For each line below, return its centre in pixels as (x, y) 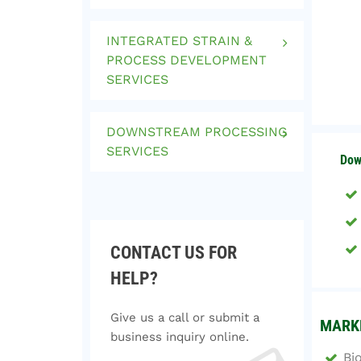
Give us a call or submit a (185, 317)
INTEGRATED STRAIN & (179, 41)
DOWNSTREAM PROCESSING (197, 132)
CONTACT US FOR (174, 253)
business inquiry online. (180, 337)
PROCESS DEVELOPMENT (187, 60)
